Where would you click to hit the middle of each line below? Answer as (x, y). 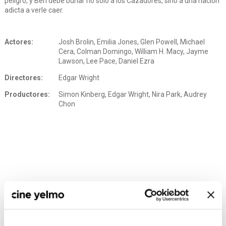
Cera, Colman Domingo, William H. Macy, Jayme (134, 52)
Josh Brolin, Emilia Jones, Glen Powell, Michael (132, 42)
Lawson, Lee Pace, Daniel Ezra (107, 61)
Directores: (23, 78)
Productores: (27, 95)
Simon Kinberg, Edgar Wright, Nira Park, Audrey (133, 95)
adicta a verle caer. (34, 10)
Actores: (19, 42)
